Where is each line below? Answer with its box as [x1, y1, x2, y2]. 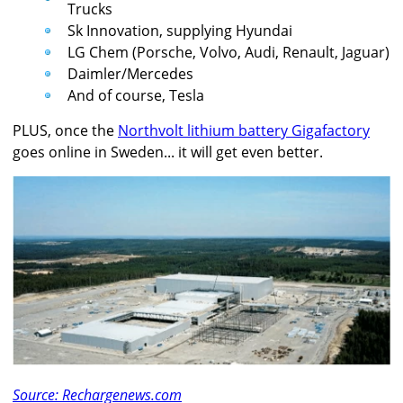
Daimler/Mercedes [67, 64, 193, 85]
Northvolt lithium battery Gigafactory [118, 121, 370, 141]
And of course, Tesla [67, 85, 204, 106]
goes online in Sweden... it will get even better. [13, 142, 323, 163]
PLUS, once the [13, 121, 118, 141]
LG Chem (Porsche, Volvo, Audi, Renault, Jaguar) [67, 42, 390, 63]
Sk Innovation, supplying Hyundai [67, 21, 292, 41]
